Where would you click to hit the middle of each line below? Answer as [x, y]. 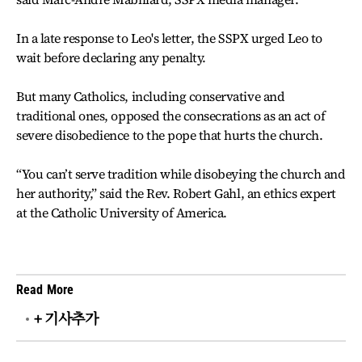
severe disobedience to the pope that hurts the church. [170, 135]
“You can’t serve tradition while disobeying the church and [181, 174]
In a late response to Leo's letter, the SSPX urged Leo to [169, 38]
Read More [45, 290]
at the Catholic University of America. [122, 213]
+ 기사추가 [66, 319]
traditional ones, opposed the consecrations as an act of [171, 116]
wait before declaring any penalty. [111, 57]
